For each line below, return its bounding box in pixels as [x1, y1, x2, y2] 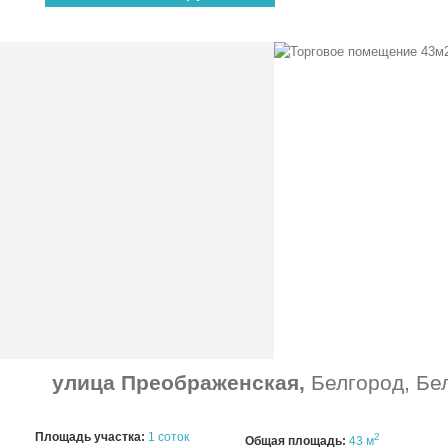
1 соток [148, 430, 189, 444]
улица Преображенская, [52, 371, 311, 394]
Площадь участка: [35, 430, 145, 444]
